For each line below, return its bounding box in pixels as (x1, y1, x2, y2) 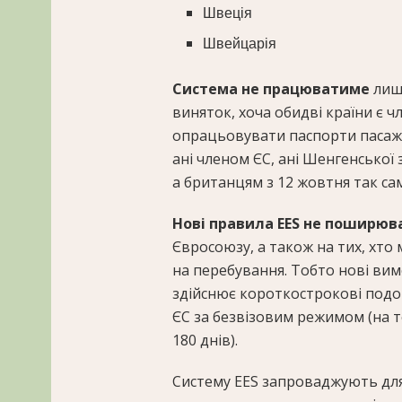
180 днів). (172, 330, 238, 351)
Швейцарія (203, 33, 277, 55)
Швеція (203, 3, 253, 24)
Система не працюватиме (172, 79, 373, 100)
